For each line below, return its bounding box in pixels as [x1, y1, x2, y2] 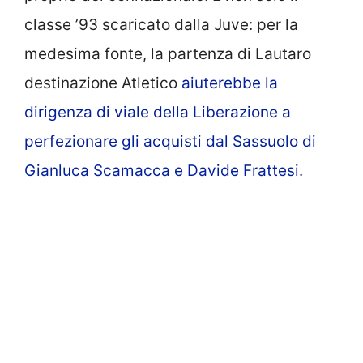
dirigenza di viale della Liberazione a [24, 103, 291, 122]
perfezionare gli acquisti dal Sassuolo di [24, 132, 316, 151]
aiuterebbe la [181, 74, 278, 92]
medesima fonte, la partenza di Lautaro [24, 45, 311, 63]
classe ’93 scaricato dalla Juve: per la [24, 15, 298, 34]
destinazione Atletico [24, 74, 181, 92]
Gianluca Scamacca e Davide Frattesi [24, 161, 299, 180]
